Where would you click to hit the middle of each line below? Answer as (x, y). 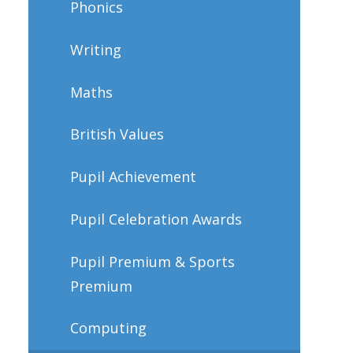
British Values (117, 134)
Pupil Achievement (133, 177)
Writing (95, 49)
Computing (108, 328)
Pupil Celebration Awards (156, 219)
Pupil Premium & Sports (152, 261)
